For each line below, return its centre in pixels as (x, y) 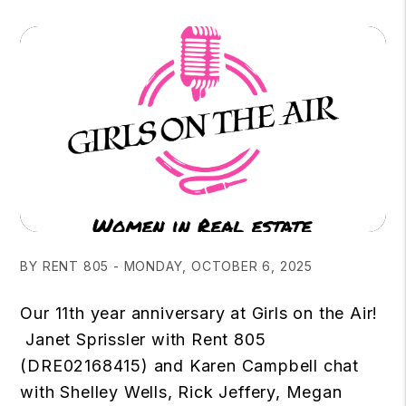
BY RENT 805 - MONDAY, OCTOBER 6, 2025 (166, 266)
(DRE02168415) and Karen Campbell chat (189, 365)
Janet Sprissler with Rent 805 (143, 339)
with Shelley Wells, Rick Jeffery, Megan (181, 391)
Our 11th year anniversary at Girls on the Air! (199, 313)
